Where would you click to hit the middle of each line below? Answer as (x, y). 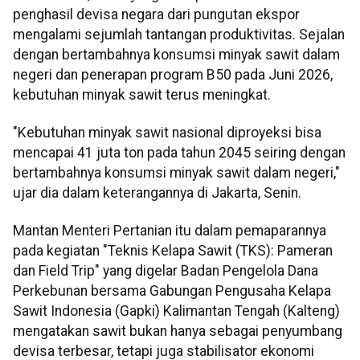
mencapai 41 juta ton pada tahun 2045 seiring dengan (179, 152)
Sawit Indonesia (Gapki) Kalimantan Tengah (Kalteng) (176, 311)
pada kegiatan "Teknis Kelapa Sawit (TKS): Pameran (173, 251)
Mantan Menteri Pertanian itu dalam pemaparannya (170, 231)
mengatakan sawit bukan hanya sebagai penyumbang (178, 331)
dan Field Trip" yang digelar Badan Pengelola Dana (166, 271)
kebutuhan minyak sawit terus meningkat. (142, 94)
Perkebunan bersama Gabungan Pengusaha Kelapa (172, 291)
